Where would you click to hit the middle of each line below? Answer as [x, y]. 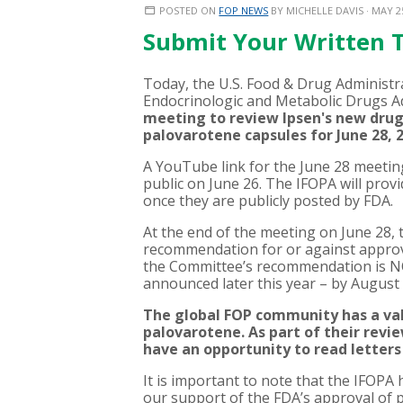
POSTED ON [188, 10]
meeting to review [211, 118]
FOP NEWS [244, 10]
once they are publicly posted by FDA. [270, 201]
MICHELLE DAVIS [325, 10]
